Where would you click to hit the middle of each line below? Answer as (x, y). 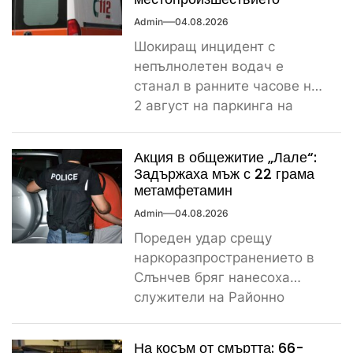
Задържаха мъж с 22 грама (224, 173)
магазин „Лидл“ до (195, 126)
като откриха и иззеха (206, 336)
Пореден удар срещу (203, 238)
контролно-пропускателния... (230, 145)
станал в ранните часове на (227, 86)
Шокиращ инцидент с (204, 47)
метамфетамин (183, 190)
